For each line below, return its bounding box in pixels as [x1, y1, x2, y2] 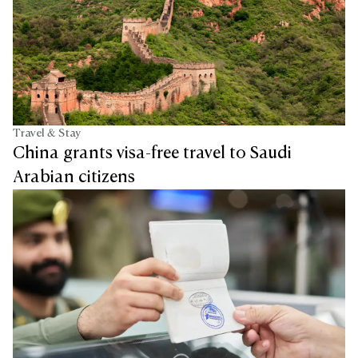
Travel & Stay [13, 128, 81, 140]
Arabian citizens [13, 169, 135, 186]
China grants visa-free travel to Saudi [13, 145, 292, 162]
